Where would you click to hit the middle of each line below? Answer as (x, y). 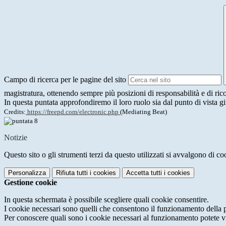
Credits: (15, 112)
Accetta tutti (144, 173)
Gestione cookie (31, 183)
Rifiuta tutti (72, 173)
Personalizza (27, 173)
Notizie (16, 138)
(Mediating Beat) (144, 112)
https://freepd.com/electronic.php (72, 112)
